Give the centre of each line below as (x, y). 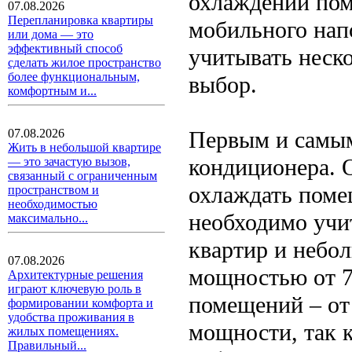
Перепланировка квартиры (81, 20)
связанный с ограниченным (82, 176)
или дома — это (51, 34)
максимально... (48, 218)
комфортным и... (52, 91)
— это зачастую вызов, (69, 161)
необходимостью (53, 204)
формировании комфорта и (81, 303)
